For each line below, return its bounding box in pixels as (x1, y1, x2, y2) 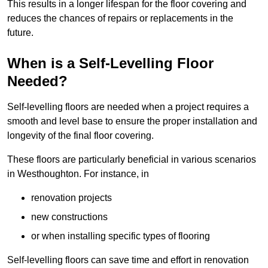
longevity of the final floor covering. (7, 130, 154, 141)
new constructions (31, 212, 108, 223)
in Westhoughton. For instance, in (7, 169, 149, 179)
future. (7, 28, 33, 38)
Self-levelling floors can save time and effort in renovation (7, 255, 249, 266)
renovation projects (31, 193, 112, 203)
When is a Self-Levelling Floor (7, 55, 214, 72)
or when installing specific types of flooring (31, 231, 210, 242)
